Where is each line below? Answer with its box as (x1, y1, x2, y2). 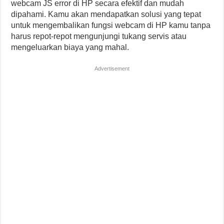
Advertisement (94, 65, 129, 71)
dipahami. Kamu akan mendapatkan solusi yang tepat (11, 10, 201, 18)
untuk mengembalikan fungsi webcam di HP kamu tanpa (11, 21, 211, 29)
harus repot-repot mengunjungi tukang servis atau (11, 32, 187, 40)
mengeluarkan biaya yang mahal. (11, 43, 129, 51)
